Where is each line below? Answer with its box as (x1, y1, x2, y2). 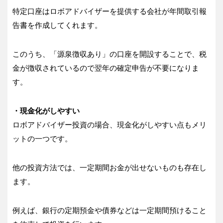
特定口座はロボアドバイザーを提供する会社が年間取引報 (12, 7, 207, 16)
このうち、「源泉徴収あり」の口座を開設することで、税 (12, 50, 207, 59)
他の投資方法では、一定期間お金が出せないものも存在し (12, 163, 207, 172)
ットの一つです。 (12, 134, 72, 143)
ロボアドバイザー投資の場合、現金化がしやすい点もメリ (12, 120, 207, 129)
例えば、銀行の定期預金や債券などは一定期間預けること (12, 206, 207, 215)
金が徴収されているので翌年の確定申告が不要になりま (12, 64, 199, 73)
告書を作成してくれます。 (12, 21, 102, 30)
